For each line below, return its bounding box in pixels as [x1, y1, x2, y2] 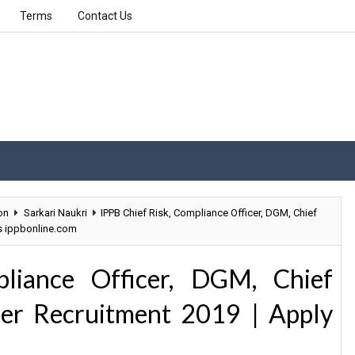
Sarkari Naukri [24, 207, 87, 219]
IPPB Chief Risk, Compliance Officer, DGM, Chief [101, 207, 317, 219]
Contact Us [78, 10, 132, 22]
